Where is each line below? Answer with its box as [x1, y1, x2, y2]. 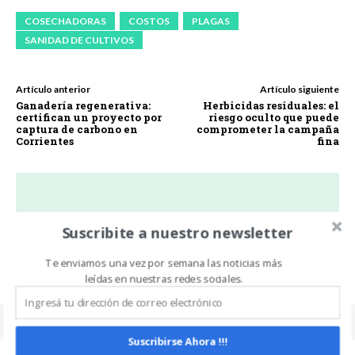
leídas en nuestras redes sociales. [85, 271, 243, 286]
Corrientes [16, 133, 74, 148]
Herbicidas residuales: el [202, 97, 339, 113]
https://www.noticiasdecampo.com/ [102, 239, 253, 251]
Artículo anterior [16, 82, 90, 95]
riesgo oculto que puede [208, 109, 339, 124]
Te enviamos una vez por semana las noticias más [45, 256, 283, 271]
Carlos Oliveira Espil [113, 213, 242, 231]
